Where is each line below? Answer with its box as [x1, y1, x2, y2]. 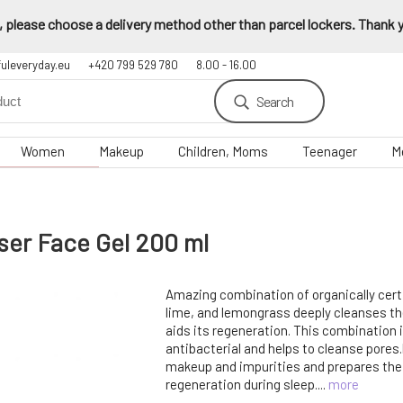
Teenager [302, 143, 357, 159]
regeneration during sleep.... [166, 376, 328, 393]
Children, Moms [178, 143, 268, 159]
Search [255, 93, 293, 110]
